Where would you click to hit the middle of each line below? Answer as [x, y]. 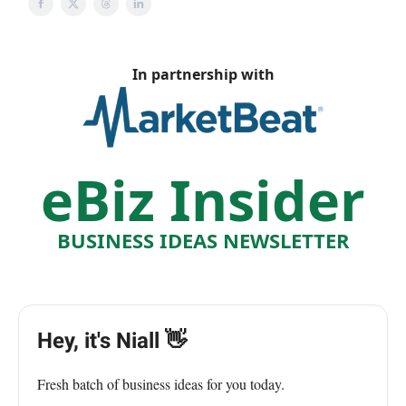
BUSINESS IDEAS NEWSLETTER [203, 241]
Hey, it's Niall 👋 [112, 341]
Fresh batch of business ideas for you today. [161, 384]
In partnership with [203, 74]
